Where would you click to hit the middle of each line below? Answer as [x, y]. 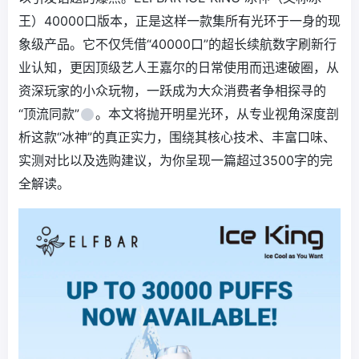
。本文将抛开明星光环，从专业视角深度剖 [217, 113]
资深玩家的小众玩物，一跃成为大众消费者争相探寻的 [172, 90]
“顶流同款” [49, 113]
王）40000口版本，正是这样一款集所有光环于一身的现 [179, 20]
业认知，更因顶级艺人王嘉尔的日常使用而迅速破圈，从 [179, 67]
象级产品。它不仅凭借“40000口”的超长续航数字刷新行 [177, 44]
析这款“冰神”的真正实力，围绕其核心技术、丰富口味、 [177, 137]
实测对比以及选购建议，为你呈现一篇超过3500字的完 [175, 160]
